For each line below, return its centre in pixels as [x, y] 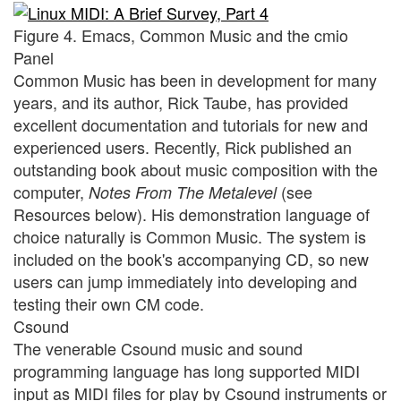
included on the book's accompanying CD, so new [191, 258]
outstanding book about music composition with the [196, 169]
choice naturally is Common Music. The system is [190, 236]
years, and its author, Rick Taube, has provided [181, 102]
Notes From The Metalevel [183, 192]
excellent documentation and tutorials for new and [191, 124]
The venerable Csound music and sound [158, 348]
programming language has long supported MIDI [187, 370]
